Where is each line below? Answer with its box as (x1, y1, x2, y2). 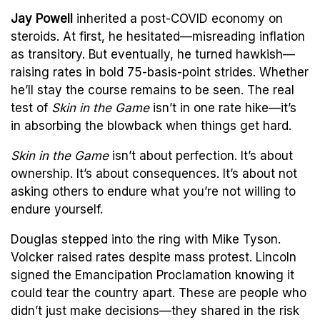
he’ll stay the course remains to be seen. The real (11, 82, 294, 97)
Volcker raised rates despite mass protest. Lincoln (11, 249, 296, 264)
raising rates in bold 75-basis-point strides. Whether (11, 64, 309, 79)
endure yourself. (11, 201, 103, 216)
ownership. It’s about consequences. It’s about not (11, 166, 297, 181)
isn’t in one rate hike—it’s (149, 100, 296, 115)
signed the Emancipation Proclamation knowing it (11, 267, 294, 282)
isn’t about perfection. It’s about (109, 148, 293, 163)
